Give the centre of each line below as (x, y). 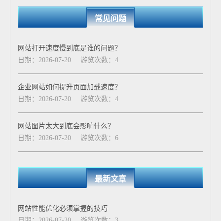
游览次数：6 (99, 138)
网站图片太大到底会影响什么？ (66, 126)
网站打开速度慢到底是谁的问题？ (70, 48)
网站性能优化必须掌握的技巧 (63, 208)
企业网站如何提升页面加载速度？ (70, 87)
